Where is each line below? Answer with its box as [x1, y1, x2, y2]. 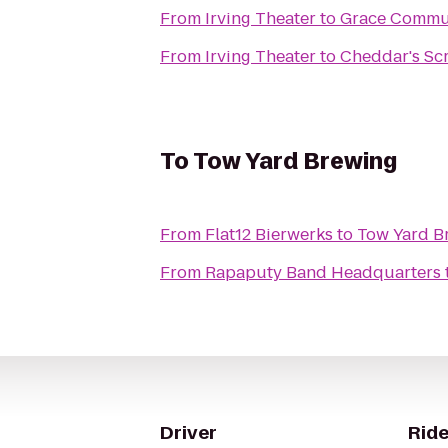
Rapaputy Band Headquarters [205, 261, 441, 284]
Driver [160, 420, 217, 445]
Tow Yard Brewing [193, 146, 397, 177]
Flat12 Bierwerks [205, 223, 333, 246]
